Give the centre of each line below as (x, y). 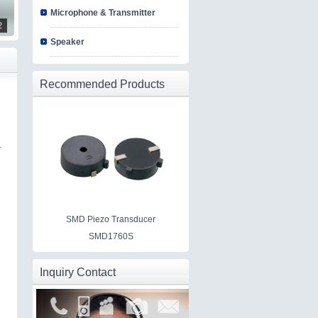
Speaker (67, 42)
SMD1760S (111, 236)
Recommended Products (102, 84)
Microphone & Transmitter (103, 13)
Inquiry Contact (78, 272)
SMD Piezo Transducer (111, 219)
